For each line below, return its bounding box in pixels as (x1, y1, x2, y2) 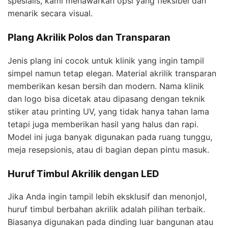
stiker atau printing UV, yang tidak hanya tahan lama (8, 106, 209, 117)
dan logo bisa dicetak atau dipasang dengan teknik (8, 93, 205, 104)
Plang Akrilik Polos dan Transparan (8, 31, 170, 43)
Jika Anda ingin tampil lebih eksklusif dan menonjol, (8, 191, 207, 202)
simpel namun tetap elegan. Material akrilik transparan (8, 68, 216, 78)
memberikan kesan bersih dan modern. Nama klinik (8, 80, 204, 91)
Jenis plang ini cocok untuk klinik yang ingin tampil (8, 55, 204, 66)
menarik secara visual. (8, 8, 93, 18)
